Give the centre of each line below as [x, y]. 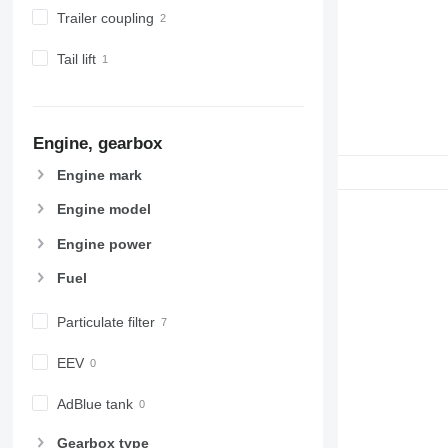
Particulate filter [105, 321]
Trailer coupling [105, 17]
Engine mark [99, 175]
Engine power [103, 243]
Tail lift [76, 58]
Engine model [103, 209]
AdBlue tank [94, 403]
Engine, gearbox [97, 144]
